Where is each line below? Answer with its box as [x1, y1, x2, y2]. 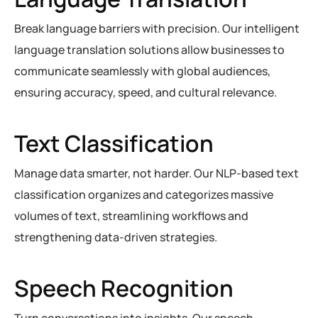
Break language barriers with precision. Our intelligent [14, 21, 300, 36]
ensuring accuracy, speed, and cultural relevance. [14, 84, 277, 100]
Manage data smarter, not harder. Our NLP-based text [14, 165, 299, 181]
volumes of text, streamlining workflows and [14, 208, 248, 224]
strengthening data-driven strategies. [14, 229, 217, 245]
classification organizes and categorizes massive [14, 187, 273, 202]
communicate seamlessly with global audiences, [14, 63, 270, 79]
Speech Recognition [14, 273, 234, 304]
